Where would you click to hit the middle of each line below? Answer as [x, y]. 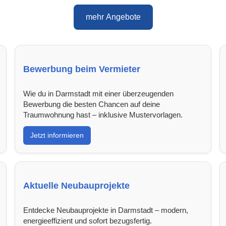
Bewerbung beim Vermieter [82, 69]
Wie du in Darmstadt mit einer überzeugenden [99, 93]
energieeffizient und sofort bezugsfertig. [88, 220]
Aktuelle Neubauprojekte [77, 185]
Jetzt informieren [57, 135]
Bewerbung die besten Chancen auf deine [92, 104]
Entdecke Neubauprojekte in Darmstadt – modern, [106, 210]
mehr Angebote [113, 17]
